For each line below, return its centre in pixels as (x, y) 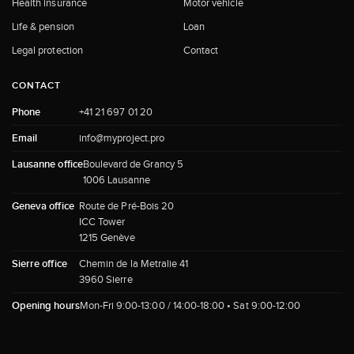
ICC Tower (102, 221)
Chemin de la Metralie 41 (134, 263)
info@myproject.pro (122, 137)
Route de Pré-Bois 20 (126, 205)
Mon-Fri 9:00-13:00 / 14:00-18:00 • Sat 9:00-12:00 (190, 305)
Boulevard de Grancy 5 (133, 164)
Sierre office (40, 264)
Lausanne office (47, 164)
